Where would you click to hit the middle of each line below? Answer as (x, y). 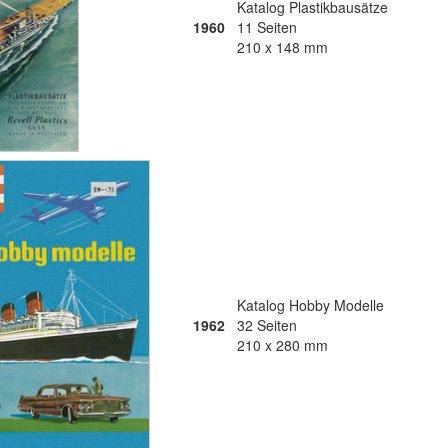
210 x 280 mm (282, 345)
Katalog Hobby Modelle (310, 305)
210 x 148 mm (282, 47)
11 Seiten (267, 27)
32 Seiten (267, 325)
